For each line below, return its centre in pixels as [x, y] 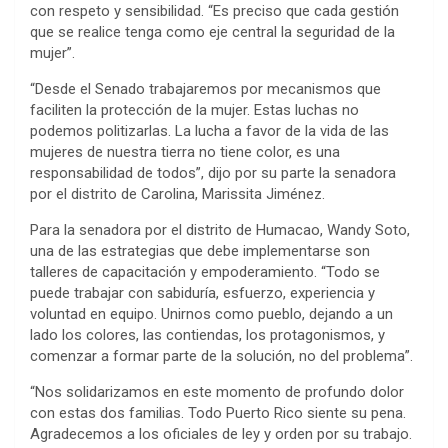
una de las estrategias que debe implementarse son [200, 251]
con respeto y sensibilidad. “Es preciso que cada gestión [214, 11]
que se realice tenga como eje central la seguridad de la [212, 32]
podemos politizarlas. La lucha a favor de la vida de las [209, 131]
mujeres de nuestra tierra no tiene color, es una [185, 152]
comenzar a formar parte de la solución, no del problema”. [221, 356]
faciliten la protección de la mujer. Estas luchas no [194, 110]
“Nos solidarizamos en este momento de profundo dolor [217, 392]
